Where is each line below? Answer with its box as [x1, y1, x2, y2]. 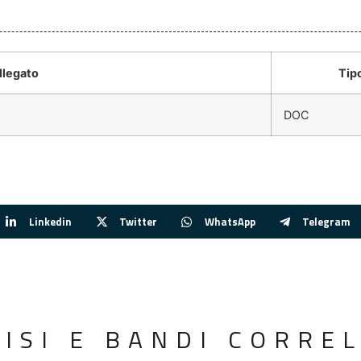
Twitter [118, 213, 157, 230]
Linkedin [28, 213, 72, 230]
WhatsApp [204, 213, 255, 230]
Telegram [302, 213, 351, 230]
